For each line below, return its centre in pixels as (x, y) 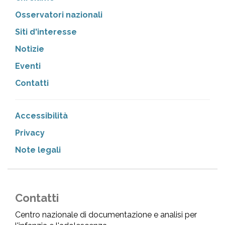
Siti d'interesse (46, 32)
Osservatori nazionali (59, 15)
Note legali (38, 150)
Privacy (30, 133)
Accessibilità (41, 116)
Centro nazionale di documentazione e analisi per (106, 215)
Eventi (28, 66)
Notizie (30, 49)
